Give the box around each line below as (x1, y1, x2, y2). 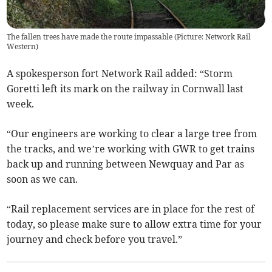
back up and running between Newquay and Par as (7, 158, 245, 171)
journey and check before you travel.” (7, 233, 183, 246)
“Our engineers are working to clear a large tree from (7, 127, 257, 140)
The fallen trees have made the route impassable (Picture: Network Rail (7, 32, 251, 42)
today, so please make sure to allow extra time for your (7, 218, 262, 231)
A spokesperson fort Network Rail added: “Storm (7, 67, 233, 80)
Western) (7, 42, 39, 52)
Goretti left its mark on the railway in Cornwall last (7, 83, 244, 95)
